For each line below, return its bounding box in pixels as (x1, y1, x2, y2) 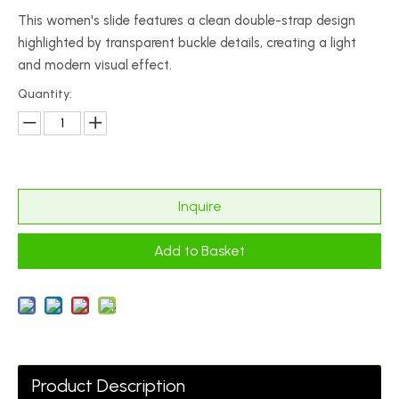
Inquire (177, 198, 222, 215)
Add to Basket (154, 242, 245, 259)
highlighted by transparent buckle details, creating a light (18, 35, 356, 51)
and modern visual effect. (18, 57, 172, 73)
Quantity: (18, 86, 72, 102)
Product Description (32, 375, 185, 396)
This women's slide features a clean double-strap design (18, 12, 355, 28)
